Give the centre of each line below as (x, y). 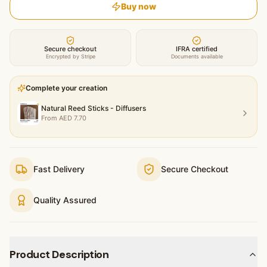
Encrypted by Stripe (70, 56)
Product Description (59, 254)
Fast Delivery (59, 169)
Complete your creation (66, 88)
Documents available (197, 56)
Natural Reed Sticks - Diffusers (94, 108)
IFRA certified (197, 49)
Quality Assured (65, 200)
